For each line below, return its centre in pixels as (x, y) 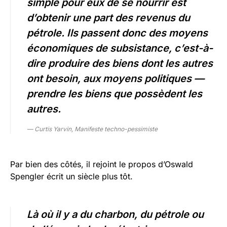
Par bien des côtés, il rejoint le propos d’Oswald (102, 164)
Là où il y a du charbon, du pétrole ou (115, 215)
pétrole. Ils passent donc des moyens (117, 33)
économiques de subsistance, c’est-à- (120, 48)
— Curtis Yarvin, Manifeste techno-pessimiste (92, 129)
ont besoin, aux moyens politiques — (116, 79)
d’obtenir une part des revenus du (108, 18)
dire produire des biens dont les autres (120, 64)
